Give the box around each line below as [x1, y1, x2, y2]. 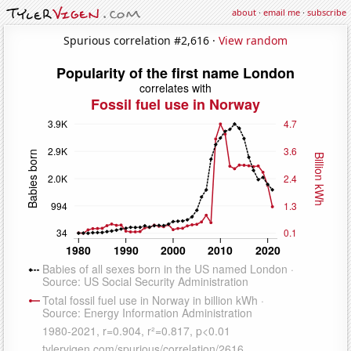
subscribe [307, 6, 346, 18]
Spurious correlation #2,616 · [63, 32, 219, 48]
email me [263, 6, 300, 18]
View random [219, 32, 288, 48]
